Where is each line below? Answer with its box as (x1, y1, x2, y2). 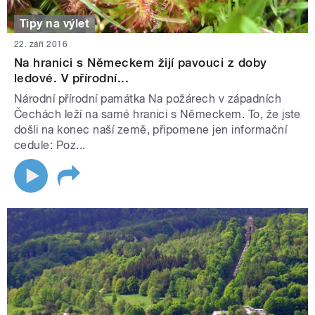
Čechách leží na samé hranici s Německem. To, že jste (14, 108, 301, 122)
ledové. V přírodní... (14, 71, 129, 86)
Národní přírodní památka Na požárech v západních (14, 92, 282, 106)
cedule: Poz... (14, 139, 86, 153)
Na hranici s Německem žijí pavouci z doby (14, 56, 267, 70)
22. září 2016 (14, 39, 68, 50)
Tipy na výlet (20, 17, 90, 30)
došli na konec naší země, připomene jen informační (14, 123, 288, 137)
